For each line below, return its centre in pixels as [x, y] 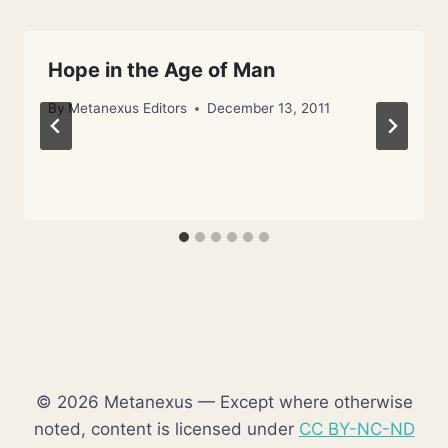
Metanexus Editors [128, 108]
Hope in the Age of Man [161, 69]
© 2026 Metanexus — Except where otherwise [224, 402]
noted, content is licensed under [166, 429]
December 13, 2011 [269, 108]
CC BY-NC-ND [356, 429]
